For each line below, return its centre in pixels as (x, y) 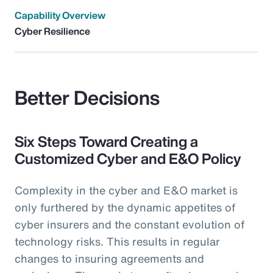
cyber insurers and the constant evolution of (129, 224)
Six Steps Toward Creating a (106, 141)
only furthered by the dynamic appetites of (125, 207)
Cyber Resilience (52, 31)
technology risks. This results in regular (117, 241)
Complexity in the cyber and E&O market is (126, 190)
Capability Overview (60, 15)
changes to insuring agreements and (109, 258)
